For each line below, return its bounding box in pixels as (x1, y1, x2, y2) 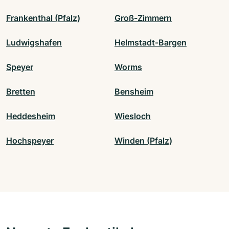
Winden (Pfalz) (114, 135, 172, 146)
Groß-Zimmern (114, 13, 172, 24)
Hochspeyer (6, 135, 54, 146)
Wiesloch (114, 111, 151, 122)
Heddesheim (6, 111, 55, 122)
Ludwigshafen (6, 37, 62, 48)
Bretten (6, 86, 35, 97)
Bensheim (114, 86, 153, 97)
